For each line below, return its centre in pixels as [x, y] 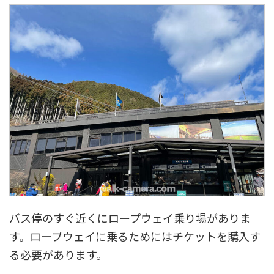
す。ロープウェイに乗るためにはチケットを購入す [135, 236]
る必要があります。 [58, 254]
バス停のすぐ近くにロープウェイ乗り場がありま [130, 217]
